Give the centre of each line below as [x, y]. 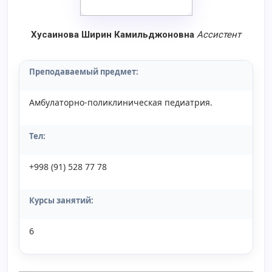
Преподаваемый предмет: [84, 72]
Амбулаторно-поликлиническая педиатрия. [121, 102]
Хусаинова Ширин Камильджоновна [114, 35]
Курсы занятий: [61, 200]
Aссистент [219, 35]
